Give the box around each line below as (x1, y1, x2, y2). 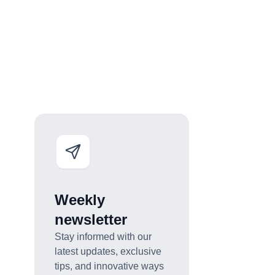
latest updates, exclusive (54, 246, 161, 257)
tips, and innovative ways (54, 260, 164, 271)
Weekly (54, 191, 105, 208)
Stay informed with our (54, 231, 152, 242)
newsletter (54, 211, 127, 228)
